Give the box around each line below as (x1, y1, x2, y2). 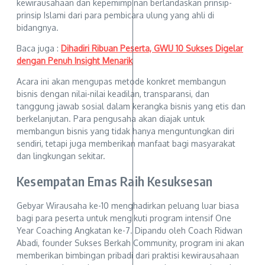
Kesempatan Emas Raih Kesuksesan (17, 172, 213, 189)
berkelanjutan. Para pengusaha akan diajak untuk (17, 114, 205, 124)
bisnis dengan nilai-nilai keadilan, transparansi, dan (17, 89, 209, 99)
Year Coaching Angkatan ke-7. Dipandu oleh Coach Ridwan (17, 225, 243, 235)
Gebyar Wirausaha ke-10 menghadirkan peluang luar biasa (17, 200, 239, 211)
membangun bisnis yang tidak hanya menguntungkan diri (17, 126, 234, 137)
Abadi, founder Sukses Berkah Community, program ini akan (17, 237, 244, 248)
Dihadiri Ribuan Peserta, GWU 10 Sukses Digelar (61, 43, 243, 54)
